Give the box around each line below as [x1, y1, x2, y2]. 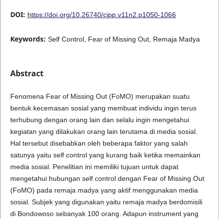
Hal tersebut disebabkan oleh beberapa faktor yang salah [10, 139, 188, 147]
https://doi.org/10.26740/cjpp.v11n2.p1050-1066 [27, 10, 176, 19]
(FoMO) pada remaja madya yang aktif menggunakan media [10, 186, 198, 194]
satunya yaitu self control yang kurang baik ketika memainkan [10, 151, 200, 159]
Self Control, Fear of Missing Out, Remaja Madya [47, 35, 200, 43]
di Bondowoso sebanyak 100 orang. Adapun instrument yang [10, 210, 198, 218]
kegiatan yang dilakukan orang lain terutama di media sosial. [10, 128, 197, 135]
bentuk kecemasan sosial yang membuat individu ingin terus [10, 104, 197, 112]
